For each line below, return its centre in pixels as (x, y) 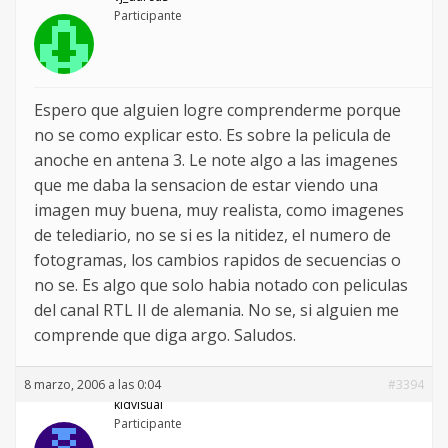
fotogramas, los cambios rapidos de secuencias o (217, 260)
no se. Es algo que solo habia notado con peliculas (221, 285)
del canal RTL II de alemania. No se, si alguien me (216, 310)
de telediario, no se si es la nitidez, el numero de (212, 235)
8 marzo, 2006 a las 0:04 (92, 385)
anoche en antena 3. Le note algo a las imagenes (216, 160)
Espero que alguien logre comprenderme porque (217, 110)
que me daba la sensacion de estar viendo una (206, 185)
